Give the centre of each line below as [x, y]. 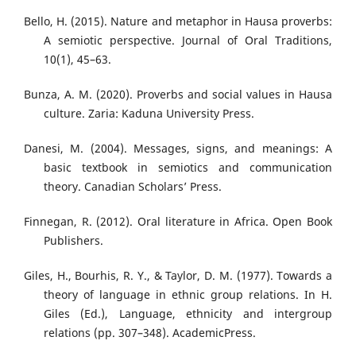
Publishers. [74, 241]
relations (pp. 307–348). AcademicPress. [150, 333]
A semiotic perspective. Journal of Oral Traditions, [188, 41]
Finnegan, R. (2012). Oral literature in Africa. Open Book [178, 222]
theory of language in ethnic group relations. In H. [188, 295]
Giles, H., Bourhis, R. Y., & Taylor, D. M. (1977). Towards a [178, 276]
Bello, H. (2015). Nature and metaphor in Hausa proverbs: [178, 21]
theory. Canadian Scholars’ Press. [133, 187]
